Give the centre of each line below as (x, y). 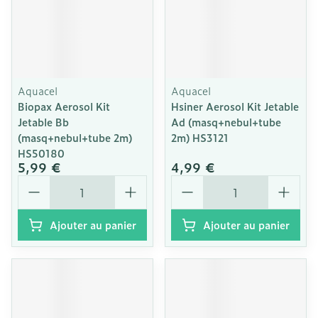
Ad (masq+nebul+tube (226, 122)
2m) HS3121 (200, 137)
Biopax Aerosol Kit (64, 106)
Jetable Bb (43, 122)
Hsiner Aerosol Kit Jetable (235, 106)
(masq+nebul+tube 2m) (75, 137)
